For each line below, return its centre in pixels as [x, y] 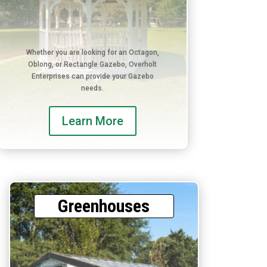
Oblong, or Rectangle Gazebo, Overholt [93, 65]
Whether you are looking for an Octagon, [92, 53]
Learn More [92, 121]
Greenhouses [104, 206]
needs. [93, 89]
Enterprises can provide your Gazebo [92, 77]
